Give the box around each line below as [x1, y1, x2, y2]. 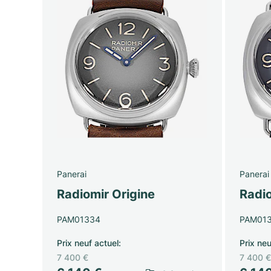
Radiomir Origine [57, 186, 155, 201]
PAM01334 [57, 214, 100, 224]
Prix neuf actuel [57, 237, 119, 248]
